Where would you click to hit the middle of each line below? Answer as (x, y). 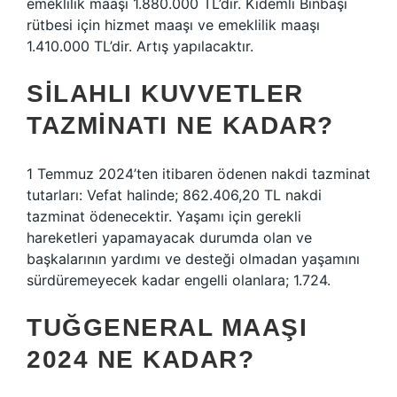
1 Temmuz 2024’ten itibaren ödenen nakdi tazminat (198, 174)
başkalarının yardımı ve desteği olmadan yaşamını (193, 259)
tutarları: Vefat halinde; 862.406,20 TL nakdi (174, 195)
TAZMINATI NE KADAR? (180, 125)
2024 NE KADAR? (140, 359)
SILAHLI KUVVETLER (165, 93)
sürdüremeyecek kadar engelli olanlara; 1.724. (179, 280)
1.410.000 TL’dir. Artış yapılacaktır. (140, 46)
